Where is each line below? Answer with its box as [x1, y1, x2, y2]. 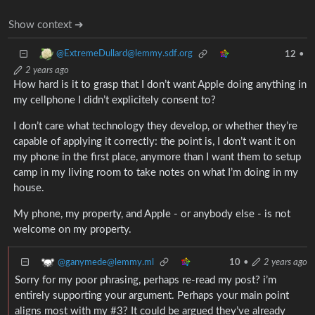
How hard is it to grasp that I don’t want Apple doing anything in [13, 79, 307, 91]
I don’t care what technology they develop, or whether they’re [13, 121, 297, 132]
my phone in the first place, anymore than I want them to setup [13, 152, 301, 163]
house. [13, 183, 44, 194]
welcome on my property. [13, 224, 131, 236]
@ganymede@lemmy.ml [57, 257, 154, 267]
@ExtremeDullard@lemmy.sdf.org [56, 49, 193, 59]
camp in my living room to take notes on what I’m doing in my [13, 167, 298, 179]
